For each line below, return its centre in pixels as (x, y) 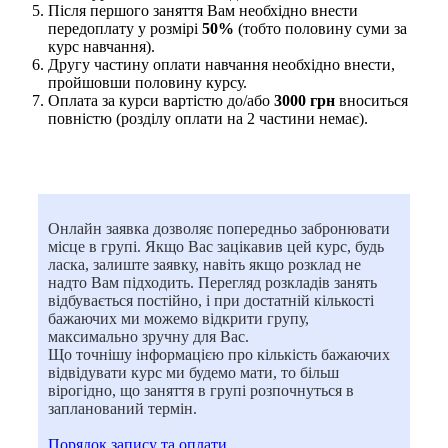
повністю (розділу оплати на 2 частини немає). (208, 118)
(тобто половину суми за (320, 28)
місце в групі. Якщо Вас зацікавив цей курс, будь (216, 246)
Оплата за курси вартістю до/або (161, 100)
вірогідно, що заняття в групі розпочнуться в (201, 390)
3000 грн (304, 100)
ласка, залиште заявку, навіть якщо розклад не (204, 264)
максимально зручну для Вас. (148, 336)
